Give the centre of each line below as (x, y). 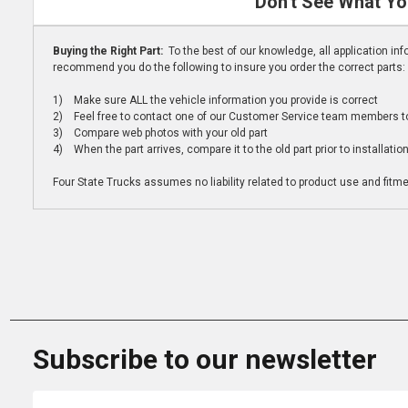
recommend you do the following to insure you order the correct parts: (229, 68)
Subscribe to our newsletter (205, 360)
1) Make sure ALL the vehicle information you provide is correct (215, 101)
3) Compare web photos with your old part (160, 133)
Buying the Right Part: (109, 51)
